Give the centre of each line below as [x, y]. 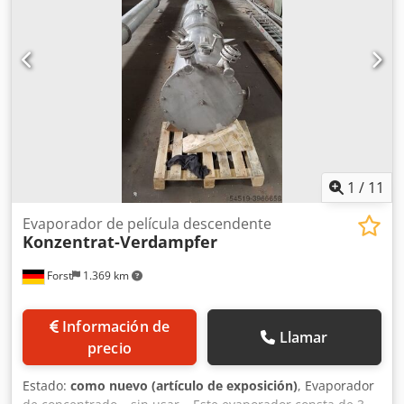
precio [110, 348]
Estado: [46, 386]
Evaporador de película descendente [147, 224]
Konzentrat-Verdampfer [120, 242]
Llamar [303, 337]
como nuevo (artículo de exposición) [184, 386]
